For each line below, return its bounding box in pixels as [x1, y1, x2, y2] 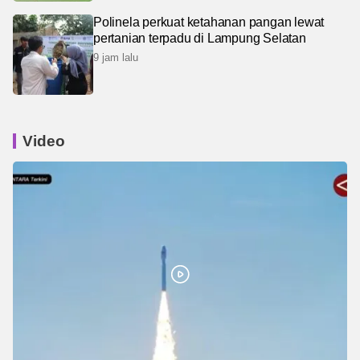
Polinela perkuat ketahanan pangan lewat [93, 14, 325, 29]
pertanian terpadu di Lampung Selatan [93, 31, 306, 45]
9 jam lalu [93, 51, 138, 63]
